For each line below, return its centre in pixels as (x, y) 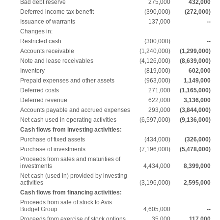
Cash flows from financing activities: (71, 192)
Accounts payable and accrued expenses (75, 110)
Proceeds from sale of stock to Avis (66, 202)
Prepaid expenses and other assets (67, 81)
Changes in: (36, 31)
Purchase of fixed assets (53, 139)
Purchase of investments (53, 149)
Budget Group (39, 209)
